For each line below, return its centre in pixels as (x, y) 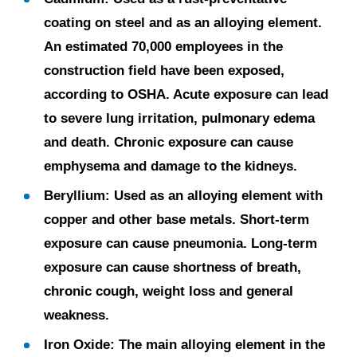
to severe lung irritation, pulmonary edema (179, 118)
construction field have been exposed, (164, 71)
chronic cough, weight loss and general (169, 291)
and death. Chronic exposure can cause (169, 142)
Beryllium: (77, 196)
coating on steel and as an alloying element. (183, 23)
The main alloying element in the (222, 345)
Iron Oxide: (81, 345)
